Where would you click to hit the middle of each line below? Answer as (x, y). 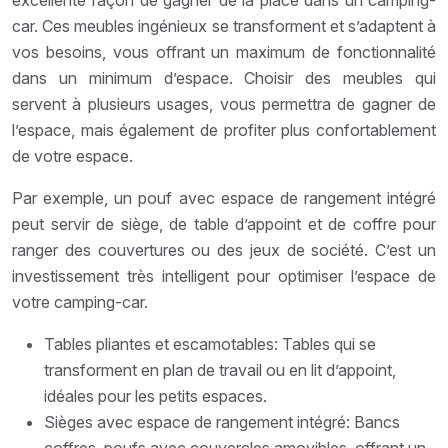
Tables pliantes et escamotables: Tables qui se (210, 343)
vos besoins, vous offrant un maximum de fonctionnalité (224, 51)
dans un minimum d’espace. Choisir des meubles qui (224, 77)
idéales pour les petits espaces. (155, 395)
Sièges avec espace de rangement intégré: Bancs (222, 421)
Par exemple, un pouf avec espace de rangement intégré (224, 197)
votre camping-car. (80, 301)
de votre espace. (72, 155)
